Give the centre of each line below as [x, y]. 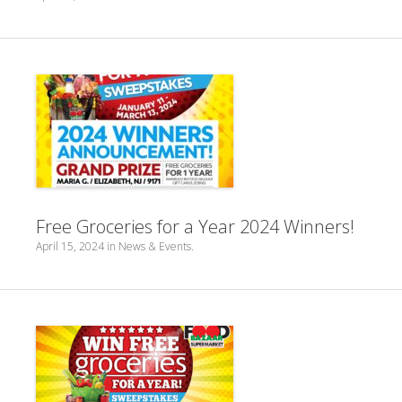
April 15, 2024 [70, 246]
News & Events [155, 246]
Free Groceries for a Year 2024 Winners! [195, 226]
